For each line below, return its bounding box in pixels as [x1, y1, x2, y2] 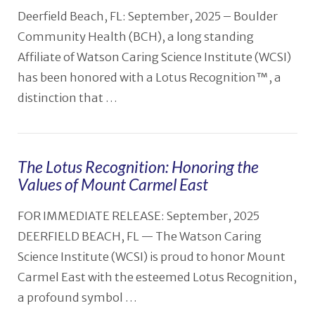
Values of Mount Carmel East [17, 174, 208, 195]
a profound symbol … [17, 290, 137, 305]
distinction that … [17, 91, 117, 106]
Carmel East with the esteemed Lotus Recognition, [17, 269, 297, 285]
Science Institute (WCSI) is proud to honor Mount [17, 249, 285, 264]
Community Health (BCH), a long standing [17, 30, 254, 45]
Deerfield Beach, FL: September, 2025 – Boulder [17, 9, 278, 25]
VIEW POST [129, 203, 186, 214]
